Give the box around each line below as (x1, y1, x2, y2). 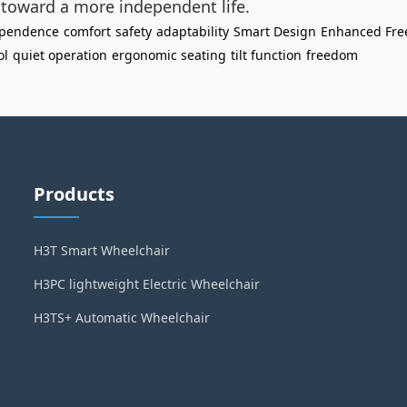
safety (115, 23, 152, 40)
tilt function (231, 46, 302, 64)
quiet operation (13, 46, 107, 64)
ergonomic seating (112, 46, 226, 64)
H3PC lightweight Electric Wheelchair (34, 275, 261, 293)
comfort (64, 23, 111, 40)
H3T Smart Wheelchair (34, 242, 171, 259)
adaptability (156, 23, 229, 40)
